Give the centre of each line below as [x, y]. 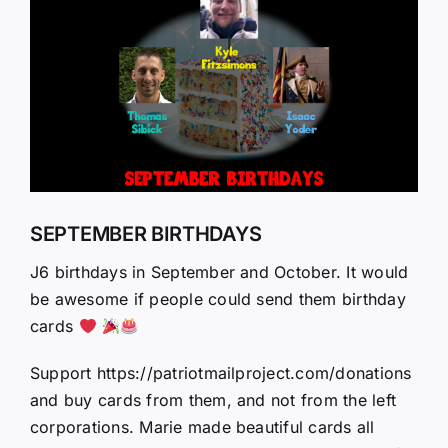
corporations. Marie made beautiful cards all [202, 427]
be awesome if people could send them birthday [218, 299]
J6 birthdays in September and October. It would [219, 272]
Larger [54, 13]
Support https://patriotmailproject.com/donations [221, 373]
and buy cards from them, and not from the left [213, 400]
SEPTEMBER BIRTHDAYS [146, 233]
